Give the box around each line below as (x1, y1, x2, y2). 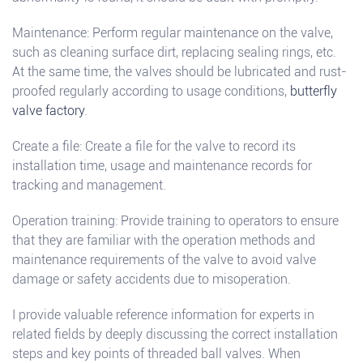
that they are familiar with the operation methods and (12, 232, 315, 248)
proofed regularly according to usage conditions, (12, 83, 290, 99)
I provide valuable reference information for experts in (12, 306, 314, 322)
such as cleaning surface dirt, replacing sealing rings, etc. (12, 44, 336, 60)
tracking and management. (12, 177, 166, 193)
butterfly (290, 83, 337, 99)
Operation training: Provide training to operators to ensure (12, 212, 339, 228)
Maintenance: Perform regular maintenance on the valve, (12, 24, 333, 41)
